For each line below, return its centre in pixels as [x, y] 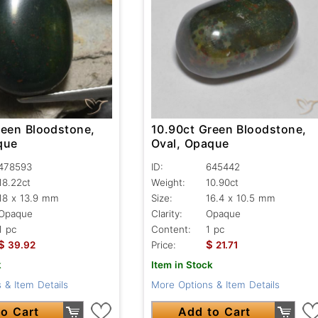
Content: [171, 229]
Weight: [168, 182]
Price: [163, 245]
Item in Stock [182, 264]
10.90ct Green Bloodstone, [229, 129]
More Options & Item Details [215, 284]
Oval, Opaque [190, 143]
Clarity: [166, 213]
